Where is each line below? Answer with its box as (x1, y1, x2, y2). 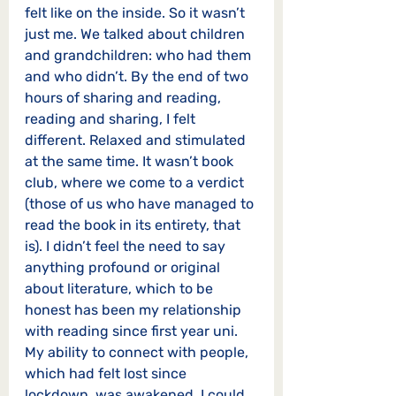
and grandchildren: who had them (25, 47, 255, 65)
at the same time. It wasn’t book (25, 153, 237, 171)
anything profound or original (25, 259, 224, 277)
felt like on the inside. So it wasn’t (25, 4, 248, 22)
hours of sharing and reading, (25, 89, 225, 107)
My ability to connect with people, (25, 344, 252, 362)
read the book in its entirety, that (25, 217, 244, 234)
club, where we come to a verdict (25, 174, 247, 192)
